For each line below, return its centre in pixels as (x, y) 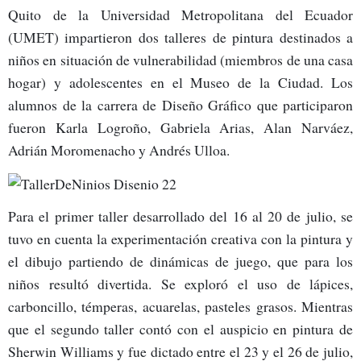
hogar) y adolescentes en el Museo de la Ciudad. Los (180, 82)
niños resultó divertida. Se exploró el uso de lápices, (180, 284)
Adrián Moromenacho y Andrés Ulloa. (119, 149)
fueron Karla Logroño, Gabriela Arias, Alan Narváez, (180, 127)
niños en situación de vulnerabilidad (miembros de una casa (180, 59)
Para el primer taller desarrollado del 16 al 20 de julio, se (180, 216)
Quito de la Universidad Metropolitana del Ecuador (180, 14)
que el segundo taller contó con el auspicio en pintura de (180, 329)
